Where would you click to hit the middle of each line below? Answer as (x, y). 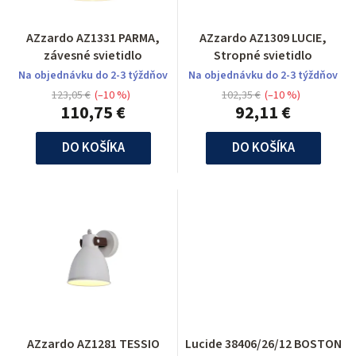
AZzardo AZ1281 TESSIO (93, 344)
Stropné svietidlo (263, 56)
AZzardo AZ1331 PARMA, (93, 39)
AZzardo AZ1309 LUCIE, (263, 39)
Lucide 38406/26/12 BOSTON (263, 344)
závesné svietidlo (93, 56)
